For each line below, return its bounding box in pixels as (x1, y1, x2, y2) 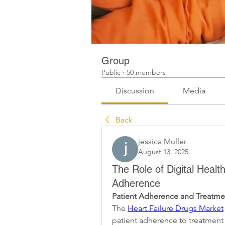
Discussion (116, 86, 155, 95)
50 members (127, 68, 166, 77)
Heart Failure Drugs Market (128, 203, 223, 213)
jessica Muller (138, 137, 186, 146)
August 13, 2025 (138, 147, 188, 156)
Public (101, 68, 121, 77)
